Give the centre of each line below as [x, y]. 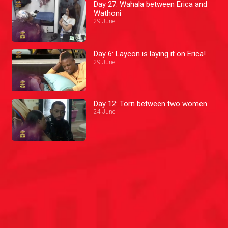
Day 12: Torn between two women [151, 104]
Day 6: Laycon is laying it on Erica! [150, 54]
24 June [105, 112]
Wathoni [108, 13]
